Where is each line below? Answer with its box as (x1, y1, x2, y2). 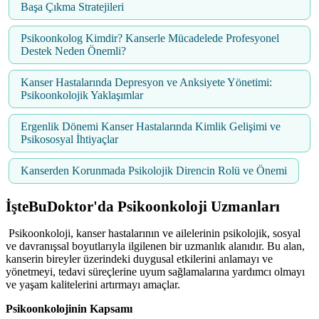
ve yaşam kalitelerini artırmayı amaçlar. (6, 278, 180, 291)
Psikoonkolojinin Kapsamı (6, 303, 132, 315)
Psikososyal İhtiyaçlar (21, 133, 118, 146)
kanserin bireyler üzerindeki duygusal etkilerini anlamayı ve (6, 253, 273, 266)
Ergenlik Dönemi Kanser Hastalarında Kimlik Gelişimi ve (21, 120, 281, 133)
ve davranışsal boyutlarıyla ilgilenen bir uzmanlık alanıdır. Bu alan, (6, 240, 305, 253)
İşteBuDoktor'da (6, 198, 117, 216)
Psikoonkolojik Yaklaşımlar (21, 89, 143, 102)
